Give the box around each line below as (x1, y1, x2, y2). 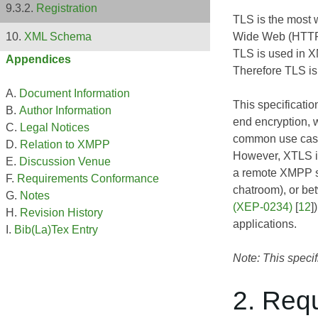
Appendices (6, 53, 71, 66)
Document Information (19, 87, 130, 100)
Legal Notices (20, 121, 89, 134)
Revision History (20, 207, 103, 219)
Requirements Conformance (17, 172, 159, 185)
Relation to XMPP (20, 138, 110, 151)
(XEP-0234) (233, 200, 292, 213)
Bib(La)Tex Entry (14, 224, 98, 236)
